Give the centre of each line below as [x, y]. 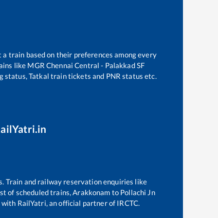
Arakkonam [91, 192]
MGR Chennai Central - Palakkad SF [86, 65]
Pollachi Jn [138, 192]
